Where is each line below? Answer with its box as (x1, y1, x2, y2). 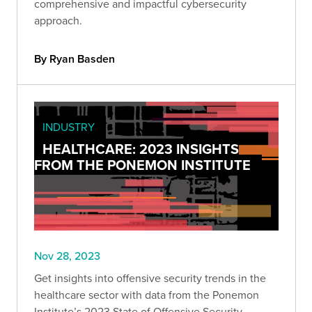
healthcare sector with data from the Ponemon (34, 286, 259, 302)
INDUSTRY (42, 119, 95, 135)
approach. (34, 13, 82, 29)
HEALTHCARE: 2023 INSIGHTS (42, 139, 239, 159)
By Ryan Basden (34, 51, 115, 68)
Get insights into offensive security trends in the (34, 270, 266, 286)
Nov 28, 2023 (34, 247, 100, 263)
